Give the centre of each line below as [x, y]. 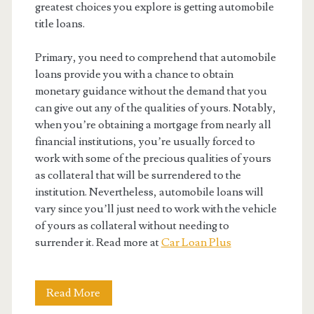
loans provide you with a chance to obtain [134, 74]
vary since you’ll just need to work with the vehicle [156, 209]
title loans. [60, 23]
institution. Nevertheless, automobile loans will [149, 192]
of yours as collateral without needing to [132, 225]
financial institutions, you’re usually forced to [145, 141]
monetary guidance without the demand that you [151, 91]
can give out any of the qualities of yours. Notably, [155, 108]
